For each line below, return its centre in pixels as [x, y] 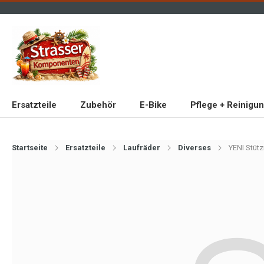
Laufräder [142, 148]
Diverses [194, 148]
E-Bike [153, 105]
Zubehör [98, 105]
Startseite [30, 148]
